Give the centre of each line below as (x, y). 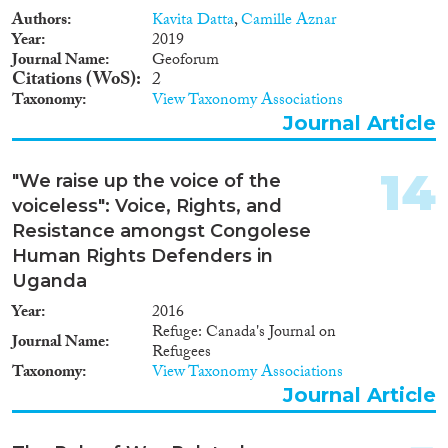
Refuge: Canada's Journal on (244, 333)
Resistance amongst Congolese (161, 230)
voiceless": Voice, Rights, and (147, 205)
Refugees (181, 353)
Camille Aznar (288, 21)
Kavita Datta (193, 21)
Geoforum (185, 61)
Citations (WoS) (74, 81)
